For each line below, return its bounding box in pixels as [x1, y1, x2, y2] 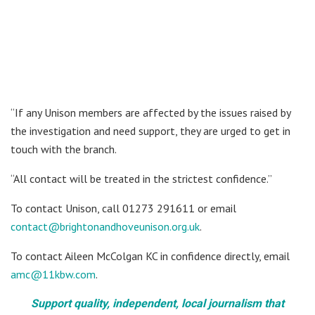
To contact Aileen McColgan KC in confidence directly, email [11, 248, 290, 263]
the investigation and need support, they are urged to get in [11, 123, 290, 138]
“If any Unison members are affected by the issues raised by [11, 105, 290, 120]
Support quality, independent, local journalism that [31, 296, 284, 310]
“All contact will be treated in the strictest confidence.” [11, 171, 272, 186]
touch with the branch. [11, 141, 117, 156]
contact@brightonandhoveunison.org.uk [11, 219, 200, 233]
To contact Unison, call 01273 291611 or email [11, 200, 236, 215]
